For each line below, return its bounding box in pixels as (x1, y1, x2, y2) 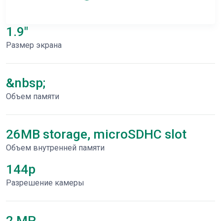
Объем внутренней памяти (6, 143, 105, 152)
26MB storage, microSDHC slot (6, 127, 186, 142)
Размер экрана (6, 40, 62, 50)
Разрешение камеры (6, 178, 84, 187)
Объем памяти (6, 92, 59, 101)
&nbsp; (6, 75, 45, 90)
